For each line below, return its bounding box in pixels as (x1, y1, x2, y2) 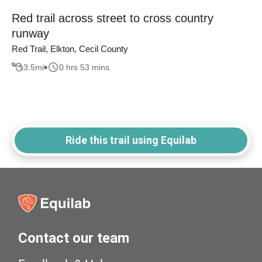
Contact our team (18, 230, 130, 247)
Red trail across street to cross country (12, 12, 213, 25)
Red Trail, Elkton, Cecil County (12, 44, 128, 54)
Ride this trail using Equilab (65, 134, 196, 147)
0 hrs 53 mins (59, 62, 109, 72)
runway (12, 27, 49, 40)
